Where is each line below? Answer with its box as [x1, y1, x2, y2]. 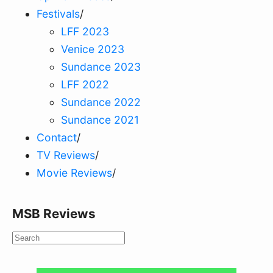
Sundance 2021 [61, 113, 139, 127]
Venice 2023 [61, 43, 124, 56]
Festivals [37, 7, 80, 21]
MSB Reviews [12, 206, 96, 222]
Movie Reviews [37, 166, 112, 180]
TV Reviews [37, 149, 95, 162]
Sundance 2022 [61, 96, 141, 109]
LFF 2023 [61, 25, 109, 38]
